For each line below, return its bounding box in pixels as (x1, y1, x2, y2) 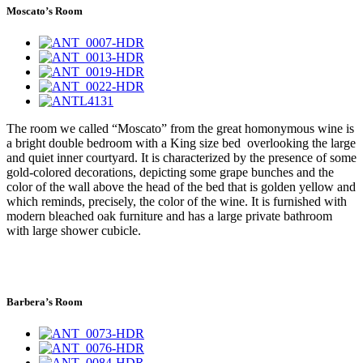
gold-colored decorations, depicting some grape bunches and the (6, 165, 334, 180)
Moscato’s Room (6, 5, 83, 18)
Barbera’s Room (6, 295, 83, 308)
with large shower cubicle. (6, 224, 141, 238)
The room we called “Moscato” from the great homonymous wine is (6, 122, 354, 136)
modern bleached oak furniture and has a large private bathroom (6, 209, 332, 224)
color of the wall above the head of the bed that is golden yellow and (6, 180, 356, 194)
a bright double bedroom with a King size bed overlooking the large (6, 136, 356, 151)
